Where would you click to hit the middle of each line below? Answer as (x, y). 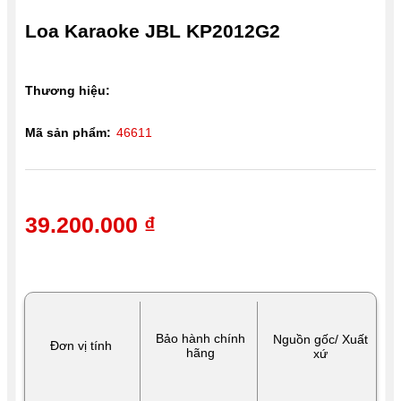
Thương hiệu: (68, 91)
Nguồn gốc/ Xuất (320, 339)
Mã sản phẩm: (68, 133)
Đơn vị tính (81, 345)
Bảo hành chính (200, 338)
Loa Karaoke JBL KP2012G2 (153, 30)
